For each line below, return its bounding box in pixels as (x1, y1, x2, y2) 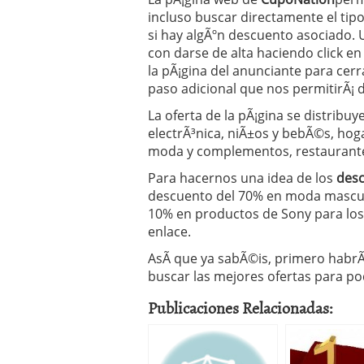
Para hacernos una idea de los (148, 169, 336, 187)
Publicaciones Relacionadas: (148, 295, 333, 319)
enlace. (148, 223, 191, 240)
